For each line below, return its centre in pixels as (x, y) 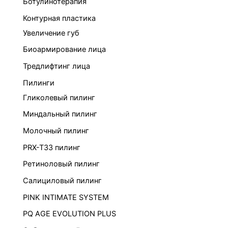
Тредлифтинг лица (56, 66)
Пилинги (39, 83)
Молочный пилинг (56, 131)
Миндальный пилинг (60, 114)
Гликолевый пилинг (59, 97)
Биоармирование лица (64, 50)
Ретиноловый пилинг (61, 164)
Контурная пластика (59, 18)
